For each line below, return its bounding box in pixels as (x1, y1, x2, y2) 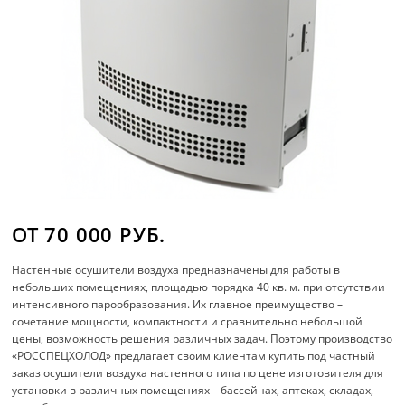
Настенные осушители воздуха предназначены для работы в (12, 262, 340, 278)
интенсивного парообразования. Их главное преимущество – (12, 297, 343, 312)
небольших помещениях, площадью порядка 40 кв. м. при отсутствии (12, 279, 385, 295)
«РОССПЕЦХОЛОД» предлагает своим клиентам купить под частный (12, 348, 375, 363)
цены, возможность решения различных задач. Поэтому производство (12, 331, 392, 346)
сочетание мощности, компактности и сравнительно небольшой (12, 314, 363, 329)
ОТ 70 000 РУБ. (12, 221, 166, 248)
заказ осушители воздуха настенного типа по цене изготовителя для (12, 365, 383, 381)
